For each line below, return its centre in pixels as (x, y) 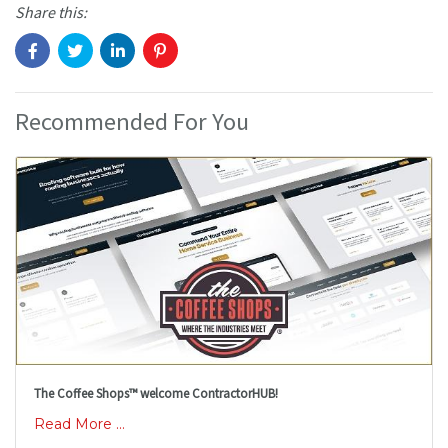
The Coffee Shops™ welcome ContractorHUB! (155, 393)
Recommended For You (132, 122)
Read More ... (79, 424)
